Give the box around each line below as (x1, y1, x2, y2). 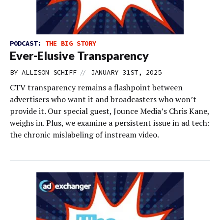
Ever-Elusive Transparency (10, 49, 149, 62)
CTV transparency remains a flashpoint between (10, 82, 183, 93)
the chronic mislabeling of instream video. (10, 129, 159, 140)
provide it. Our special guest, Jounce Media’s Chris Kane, (10, 106, 209, 116)
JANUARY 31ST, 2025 (91, 68, 162, 77)
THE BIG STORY (45, 39, 96, 48)
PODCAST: (10, 39, 45, 48)
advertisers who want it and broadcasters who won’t (10, 94, 196, 105)
